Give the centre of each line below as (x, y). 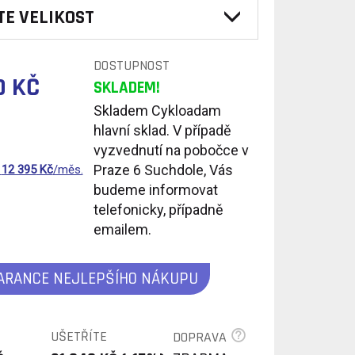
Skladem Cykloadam (157, 111)
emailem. (122, 229)
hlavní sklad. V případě (162, 130)
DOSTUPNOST (131, 65)
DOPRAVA (201, 337)
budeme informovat (155, 190)
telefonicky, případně (158, 210)
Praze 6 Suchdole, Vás (163, 170)
